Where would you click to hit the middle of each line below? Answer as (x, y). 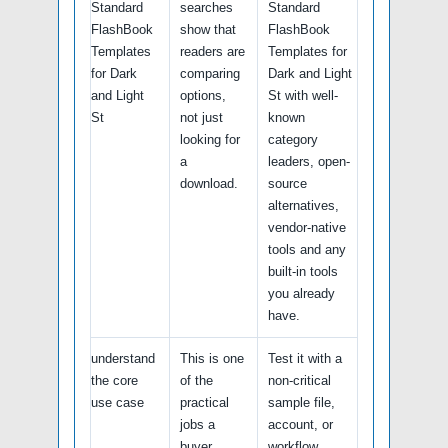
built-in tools (303, 272)
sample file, (301, 403)
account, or (300, 425)
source (287, 184)
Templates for (307, 52)
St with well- (303, 96)
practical (204, 403)
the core (114, 381)
